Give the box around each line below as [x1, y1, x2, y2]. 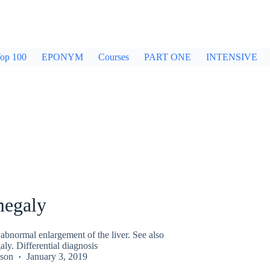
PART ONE [144, 52, 191, 62]
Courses [98, 52, 129, 62]
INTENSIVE [206, 52, 257, 62]
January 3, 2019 [26, 251, 87, 262]
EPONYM [42, 52, 83, 62]
